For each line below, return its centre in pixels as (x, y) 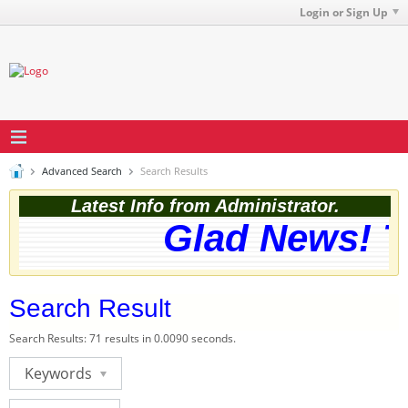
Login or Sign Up (344, 12)
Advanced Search (82, 171)
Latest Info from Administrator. (205, 206)
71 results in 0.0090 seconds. (161, 338)
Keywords (60, 373)
